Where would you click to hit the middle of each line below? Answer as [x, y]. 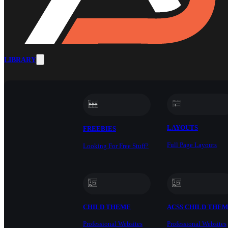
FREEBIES [99, 129]
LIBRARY [20, 60]
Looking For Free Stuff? [116, 146]
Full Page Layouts [192, 145]
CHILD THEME [107, 207]
